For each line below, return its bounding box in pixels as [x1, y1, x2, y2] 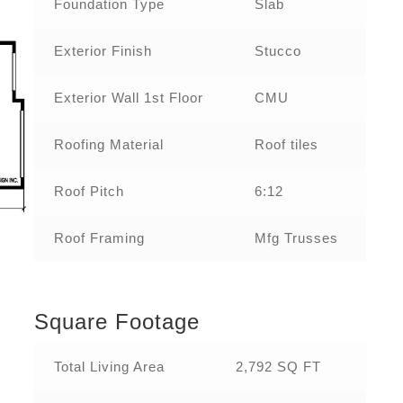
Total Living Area [53, 358, 165, 374]
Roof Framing [53, 230, 145, 246]
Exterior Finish [53, 43, 152, 59]
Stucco [254, 43, 301, 59]
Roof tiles [254, 137, 318, 153]
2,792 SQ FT [235, 358, 321, 374]
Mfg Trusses [254, 230, 338, 246]
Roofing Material [53, 137, 164, 153]
